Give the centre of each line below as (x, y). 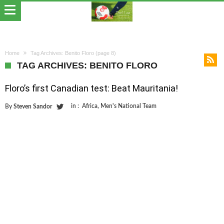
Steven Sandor (33, 106)
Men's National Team (128, 106)
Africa (90, 106)
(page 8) (105, 53)
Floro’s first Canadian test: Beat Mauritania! (91, 88)
